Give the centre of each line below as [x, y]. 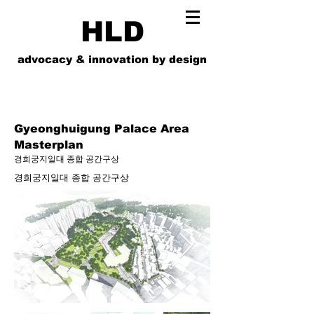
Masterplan [49, 145]
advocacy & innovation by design [112, 59]
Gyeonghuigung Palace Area [102, 129]
